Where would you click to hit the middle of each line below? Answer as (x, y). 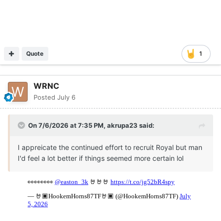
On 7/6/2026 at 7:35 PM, (68, 125)
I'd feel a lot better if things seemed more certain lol (101, 158)
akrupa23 (122, 125)
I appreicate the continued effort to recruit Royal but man (110, 147)
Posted (45, 97)
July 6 (66, 97)
